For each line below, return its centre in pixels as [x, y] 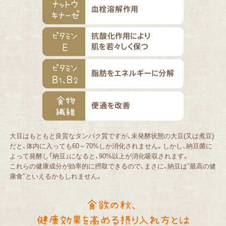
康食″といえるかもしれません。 [56, 176]
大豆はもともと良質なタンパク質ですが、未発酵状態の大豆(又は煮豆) [111, 135]
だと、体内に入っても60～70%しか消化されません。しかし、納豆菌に [111, 145]
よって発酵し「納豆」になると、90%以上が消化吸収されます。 [99, 155]
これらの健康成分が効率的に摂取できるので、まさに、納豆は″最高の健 [112, 165]
